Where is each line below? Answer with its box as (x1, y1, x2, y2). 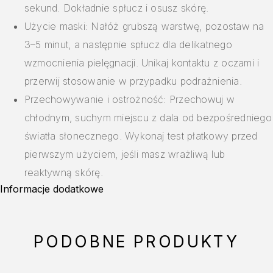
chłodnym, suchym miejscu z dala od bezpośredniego (24, 112, 272, 124)
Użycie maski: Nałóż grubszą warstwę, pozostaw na (24, 20, 264, 33)
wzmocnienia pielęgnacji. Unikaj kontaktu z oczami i (24, 57, 260, 69)
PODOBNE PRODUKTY (34, 232, 239, 252)
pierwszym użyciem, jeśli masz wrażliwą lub (24, 148, 225, 161)
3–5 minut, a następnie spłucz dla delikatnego (24, 38, 232, 51)
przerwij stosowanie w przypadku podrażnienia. (24, 75, 242, 88)
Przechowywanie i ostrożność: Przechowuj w (24, 93, 235, 106)
